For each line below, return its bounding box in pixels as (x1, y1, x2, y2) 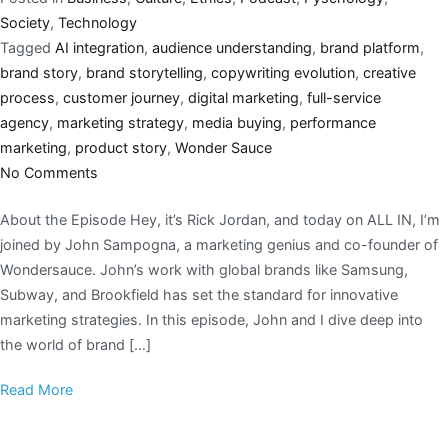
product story (75, 139, 167, 157)
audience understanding (152, 39, 312, 57)
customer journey (63, 89, 180, 107)
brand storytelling (86, 64, 203, 82)
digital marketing (188, 89, 299, 107)
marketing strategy (57, 114, 184, 132)
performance (290, 114, 376, 132)
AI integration (55, 39, 144, 57)
